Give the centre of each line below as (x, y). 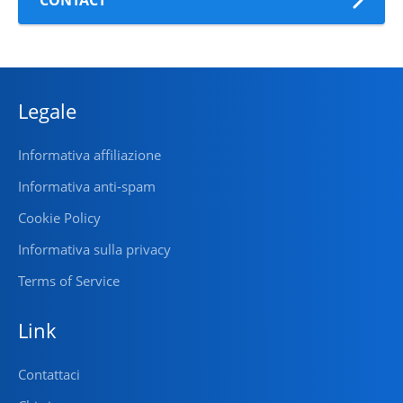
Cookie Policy (59, 218)
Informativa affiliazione (90, 155)
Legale (47, 111)
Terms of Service (69, 281)
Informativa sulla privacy (94, 250)
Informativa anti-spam (87, 187)
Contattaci (49, 375)
